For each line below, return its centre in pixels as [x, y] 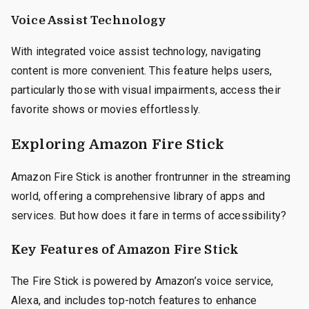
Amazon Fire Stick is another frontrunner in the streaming [151, 177]
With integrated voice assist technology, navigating [136, 51]
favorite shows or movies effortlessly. [106, 109]
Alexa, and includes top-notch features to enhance [134, 300]
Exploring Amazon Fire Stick [118, 144]
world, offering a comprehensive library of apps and [138, 196]
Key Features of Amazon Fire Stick [125, 249]
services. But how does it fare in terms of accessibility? [149, 215]
